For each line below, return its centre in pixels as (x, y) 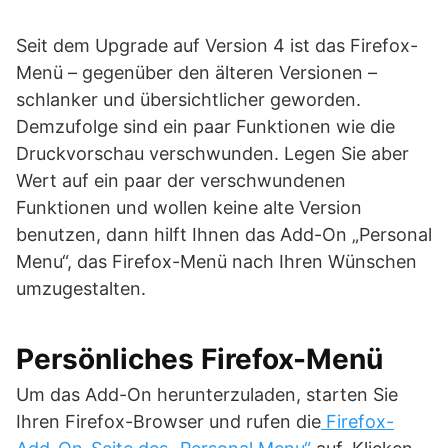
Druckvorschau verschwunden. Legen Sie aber (212, 153)
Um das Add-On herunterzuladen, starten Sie (207, 394)
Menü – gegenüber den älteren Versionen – (196, 72)
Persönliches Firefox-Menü (199, 359)
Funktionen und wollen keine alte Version (189, 207)
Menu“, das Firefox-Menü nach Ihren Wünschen (216, 261)
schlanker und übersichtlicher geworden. (188, 99)
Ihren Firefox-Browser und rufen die (168, 421)
